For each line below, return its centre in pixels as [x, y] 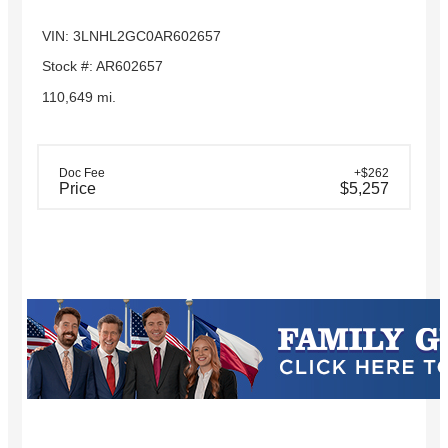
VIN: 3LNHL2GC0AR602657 [131, 35]
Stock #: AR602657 [102, 66]
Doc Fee [82, 173]
